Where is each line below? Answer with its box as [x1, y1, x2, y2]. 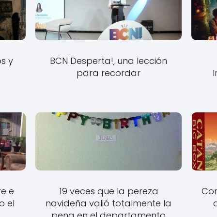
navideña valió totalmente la [46, 197, 171, 209]
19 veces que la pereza [59, 185, 158, 197]
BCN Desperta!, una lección [50, 54, 167, 67]
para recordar [77, 66, 140, 79]
